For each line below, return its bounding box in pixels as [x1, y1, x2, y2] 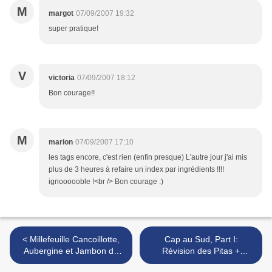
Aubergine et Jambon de [24, 246, 118, 256]
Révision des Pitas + [162, 246, 240, 256]
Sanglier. [54, 257, 88, 268]
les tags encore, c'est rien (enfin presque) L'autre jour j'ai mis [49, 153, 247, 162]
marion [49, 138, 73, 147]
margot [49, 9, 73, 18]
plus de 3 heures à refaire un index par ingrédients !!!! [49, 165, 224, 174]
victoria [49, 73, 75, 83]
